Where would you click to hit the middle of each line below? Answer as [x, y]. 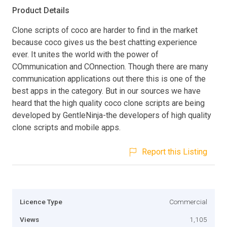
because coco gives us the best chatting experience [105, 42]
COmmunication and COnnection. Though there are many [110, 66]
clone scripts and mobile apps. [66, 127]
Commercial [188, 201]
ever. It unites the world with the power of [85, 54]
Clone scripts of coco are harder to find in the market [105, 30]
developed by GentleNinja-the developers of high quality [112, 115]
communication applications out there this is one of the [109, 79]
